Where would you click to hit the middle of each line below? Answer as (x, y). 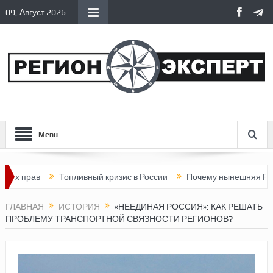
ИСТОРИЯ (79, 207)
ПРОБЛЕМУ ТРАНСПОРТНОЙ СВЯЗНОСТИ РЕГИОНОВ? (119, 219)
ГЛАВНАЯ (24, 207)
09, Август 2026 (35, 12)
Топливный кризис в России (67, 177)
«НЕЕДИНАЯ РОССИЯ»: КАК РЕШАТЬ (188, 207)
